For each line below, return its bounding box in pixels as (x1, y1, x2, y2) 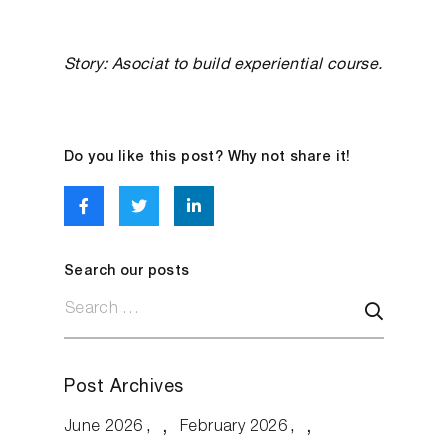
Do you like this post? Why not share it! (64, 151, 351, 165)
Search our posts (64, 265, 190, 279)
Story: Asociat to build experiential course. (64, 58, 383, 74)
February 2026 (180, 420, 288, 436)
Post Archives (64, 379, 185, 397)
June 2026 (64, 420, 143, 436)
